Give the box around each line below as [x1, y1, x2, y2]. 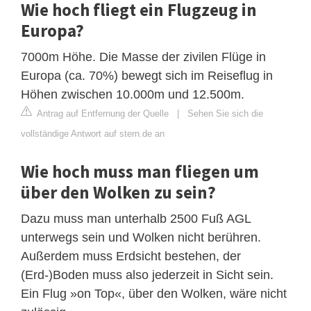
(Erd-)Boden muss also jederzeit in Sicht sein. [21, 268, 274, 283]
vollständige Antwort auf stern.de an [21, 128, 165, 140]
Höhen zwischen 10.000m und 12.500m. [21, 87, 244, 102]
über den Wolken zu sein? [21, 181, 216, 204]
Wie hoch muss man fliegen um [21, 160, 259, 183]
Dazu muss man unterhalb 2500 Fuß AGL [21, 212, 251, 226]
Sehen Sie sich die [187, 108, 263, 119]
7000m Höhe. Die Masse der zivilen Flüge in [21, 50, 266, 65]
